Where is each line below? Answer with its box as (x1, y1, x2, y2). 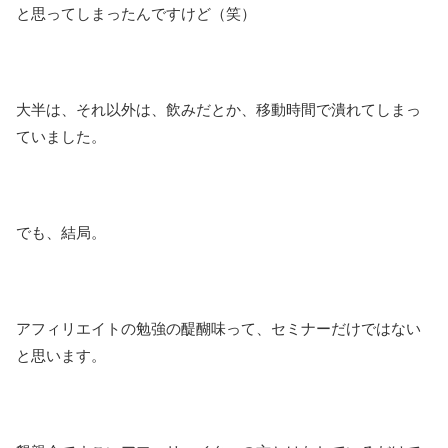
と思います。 (16, 347, 106, 365)
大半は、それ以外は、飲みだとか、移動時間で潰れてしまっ (16, 101, 421, 119)
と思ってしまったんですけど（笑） (16, 5, 256, 23)
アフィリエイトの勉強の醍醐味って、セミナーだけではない (16, 320, 421, 338)
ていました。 (16, 128, 106, 146)
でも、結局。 (16, 224, 106, 242)
